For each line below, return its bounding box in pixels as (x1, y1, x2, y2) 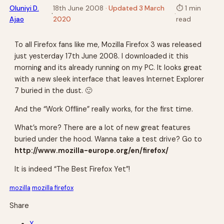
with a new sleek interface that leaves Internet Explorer (14, 74, 204, 83)
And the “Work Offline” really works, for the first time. (14, 104, 193, 113)
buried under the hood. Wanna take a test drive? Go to (14, 134, 202, 144)
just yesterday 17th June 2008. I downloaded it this (14, 51, 189, 60)
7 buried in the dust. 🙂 (14, 85, 92, 95)
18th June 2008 (52, 3, 103, 12)
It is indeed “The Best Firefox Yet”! (14, 164, 130, 174)
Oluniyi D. (9, 3, 39, 12)
